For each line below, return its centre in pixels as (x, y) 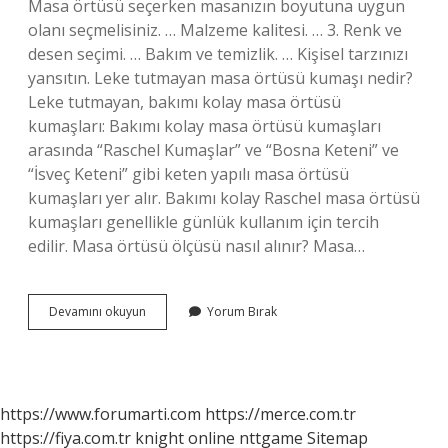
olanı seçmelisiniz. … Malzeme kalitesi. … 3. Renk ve (215, 30)
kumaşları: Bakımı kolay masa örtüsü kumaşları (204, 126)
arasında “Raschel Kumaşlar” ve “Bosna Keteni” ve (213, 150)
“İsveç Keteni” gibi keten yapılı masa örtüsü (188, 174)
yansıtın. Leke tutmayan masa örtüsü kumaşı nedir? (220, 78)
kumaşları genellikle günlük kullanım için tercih (203, 222)
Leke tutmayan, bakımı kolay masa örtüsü (184, 102)
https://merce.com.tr (280, 414)
